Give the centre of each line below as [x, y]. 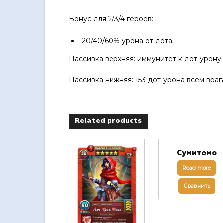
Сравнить [196, 186]
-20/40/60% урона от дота [126, 41]
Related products [108, 121]
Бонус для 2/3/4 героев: [111, 19]
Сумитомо [196, 153]
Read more [197, 168]
